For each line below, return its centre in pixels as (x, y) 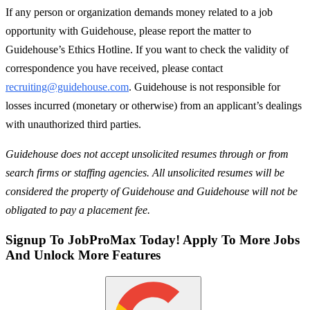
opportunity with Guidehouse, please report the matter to (128, 31)
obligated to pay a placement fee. (78, 210)
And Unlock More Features (83, 255)
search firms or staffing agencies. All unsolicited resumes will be (145, 173)
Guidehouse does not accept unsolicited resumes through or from (147, 154)
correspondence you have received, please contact (114, 69)
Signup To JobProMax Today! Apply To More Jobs (153, 239)
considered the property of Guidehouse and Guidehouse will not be (152, 192)
